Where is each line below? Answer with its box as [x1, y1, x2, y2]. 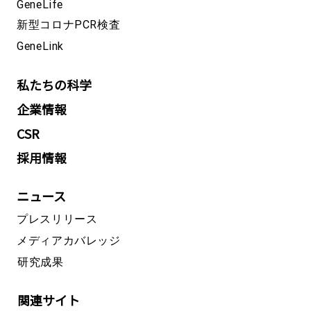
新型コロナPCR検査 [17, 17, 121, 31]
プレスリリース [17, 212, 98, 226]
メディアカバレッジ [17, 233, 121, 247]
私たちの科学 [17, 76, 92, 94]
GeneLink [17, 39, 65, 53]
